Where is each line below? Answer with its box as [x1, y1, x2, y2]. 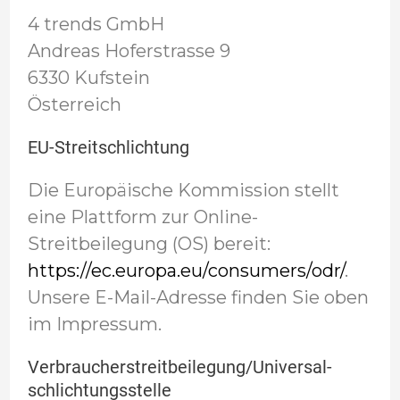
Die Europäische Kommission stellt [27, 179, 339, 201]
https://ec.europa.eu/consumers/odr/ [27, 260, 345, 281]
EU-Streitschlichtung [27, 137, 189, 158]
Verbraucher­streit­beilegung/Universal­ [27, 356, 332, 378]
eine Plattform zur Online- [27, 206, 258, 228]
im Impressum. [27, 313, 162, 335]
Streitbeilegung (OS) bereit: [27, 233, 271, 254]
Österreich [27, 94, 121, 115]
